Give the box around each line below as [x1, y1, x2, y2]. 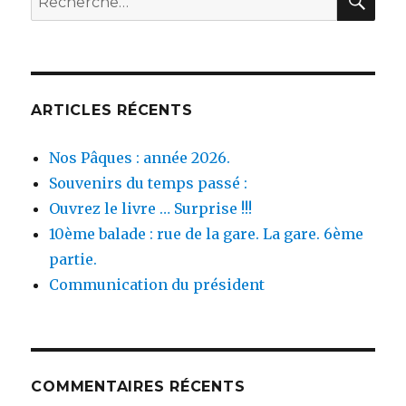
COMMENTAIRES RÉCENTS [31, 377, 246, 395]
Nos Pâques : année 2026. [49, 148, 231, 167]
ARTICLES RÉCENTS [31, 101, 193, 119]
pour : [30, 10, 73, 29]
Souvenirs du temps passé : [49, 173, 248, 192]
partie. [49, 249, 98, 268]
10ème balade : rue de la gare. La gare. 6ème [49, 224, 364, 243]
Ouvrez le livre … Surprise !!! [49, 198, 253, 217]
